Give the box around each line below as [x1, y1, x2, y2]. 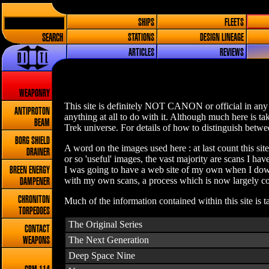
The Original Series [68, 219, 142, 229]
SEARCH [42, 33, 63, 43]
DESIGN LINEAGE [200, 33, 244, 42]
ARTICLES [128, 48, 154, 57]
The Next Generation [68, 235, 149, 245]
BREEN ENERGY [10, 166, 50, 175]
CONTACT [25, 225, 50, 234]
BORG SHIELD [15, 136, 50, 145]
